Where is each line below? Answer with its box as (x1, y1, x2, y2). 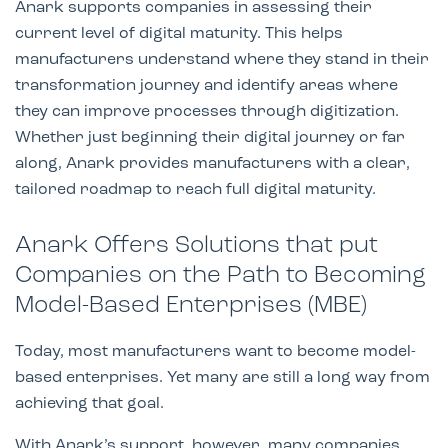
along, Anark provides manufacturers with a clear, (15, 155, 410, 172)
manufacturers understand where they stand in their (15, 51, 429, 68)
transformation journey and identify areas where (15, 77, 398, 94)
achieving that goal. (15, 395, 164, 412)
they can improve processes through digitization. (15, 103, 399, 120)
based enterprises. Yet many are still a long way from (15, 369, 430, 386)
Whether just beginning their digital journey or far (15, 129, 405, 146)
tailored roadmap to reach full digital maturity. (15, 181, 376, 198)
